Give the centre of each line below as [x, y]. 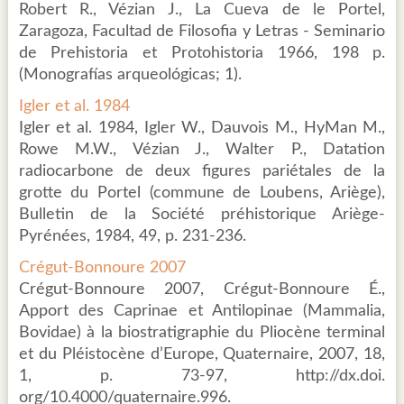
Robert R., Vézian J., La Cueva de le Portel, [202, 10]
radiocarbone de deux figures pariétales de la [202, 172]
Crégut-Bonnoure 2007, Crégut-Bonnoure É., [202, 290]
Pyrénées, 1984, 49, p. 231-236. [132, 237]
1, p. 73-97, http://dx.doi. [202, 376]
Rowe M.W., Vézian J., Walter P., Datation [202, 150]
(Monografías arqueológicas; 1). [130, 75]
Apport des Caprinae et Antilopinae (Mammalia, [202, 312]
